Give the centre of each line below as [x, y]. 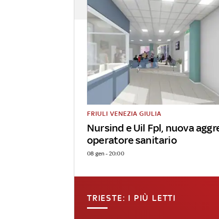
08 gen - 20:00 [106, 154]
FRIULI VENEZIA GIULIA [124, 113]
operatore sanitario [132, 140]
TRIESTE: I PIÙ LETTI [131, 198]
